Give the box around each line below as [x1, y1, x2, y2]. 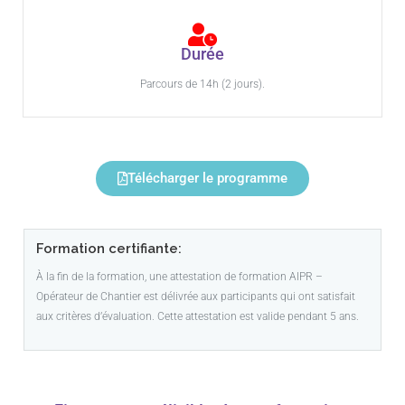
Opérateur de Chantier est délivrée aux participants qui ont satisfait [36, 290, 355, 304]
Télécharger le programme [127, 170, 287, 187]
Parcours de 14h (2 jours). [140, 78, 265, 91]
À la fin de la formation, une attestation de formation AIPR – [36, 270, 323, 284]
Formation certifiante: [36, 240, 185, 257]
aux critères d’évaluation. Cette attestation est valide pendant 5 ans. [36, 310, 359, 324]
